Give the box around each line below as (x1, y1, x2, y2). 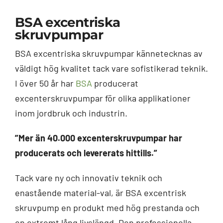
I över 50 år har (14, 78, 76, 89)
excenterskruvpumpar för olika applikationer (14, 93, 191, 104)
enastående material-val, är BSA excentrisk (14, 187, 186, 199)
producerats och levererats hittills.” (14, 147, 157, 159)
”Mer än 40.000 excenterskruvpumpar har (14, 132, 182, 144)
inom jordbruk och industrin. (14, 108, 127, 119)
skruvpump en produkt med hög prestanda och (14, 202, 200, 214)
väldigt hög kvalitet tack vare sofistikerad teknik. (14, 63, 208, 74)
